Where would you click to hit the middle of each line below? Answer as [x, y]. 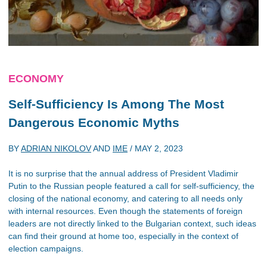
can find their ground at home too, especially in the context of [123, 236]
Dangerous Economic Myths [94, 122]
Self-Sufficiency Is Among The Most [116, 104]
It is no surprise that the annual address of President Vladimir [123, 173]
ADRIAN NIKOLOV [56, 148]
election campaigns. [46, 248]
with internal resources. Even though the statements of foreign [125, 211]
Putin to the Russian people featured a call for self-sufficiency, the [131, 186]
